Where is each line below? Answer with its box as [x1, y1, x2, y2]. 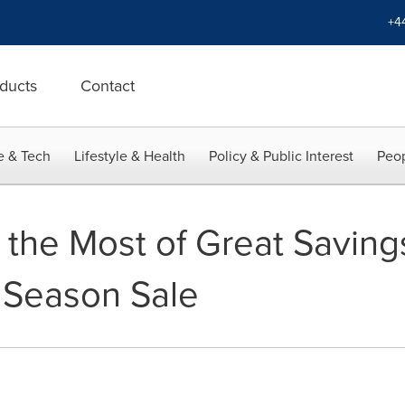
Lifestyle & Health [74, 146, 185, 166]
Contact [80, 74, 135, 98]
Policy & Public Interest [209, 146, 353, 166]
